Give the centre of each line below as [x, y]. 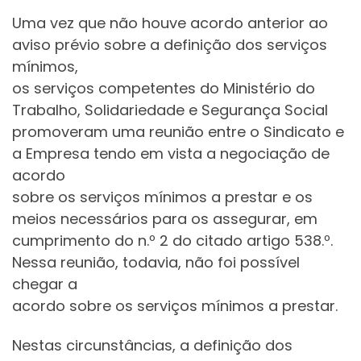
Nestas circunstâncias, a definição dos [152, 346]
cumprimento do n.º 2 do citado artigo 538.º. [172, 240]
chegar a [45, 284]
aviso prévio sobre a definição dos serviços [170, 44]
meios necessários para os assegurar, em [165, 218]
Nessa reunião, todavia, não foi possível [156, 262]
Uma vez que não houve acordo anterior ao [170, 23]
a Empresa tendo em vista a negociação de [171, 153]
